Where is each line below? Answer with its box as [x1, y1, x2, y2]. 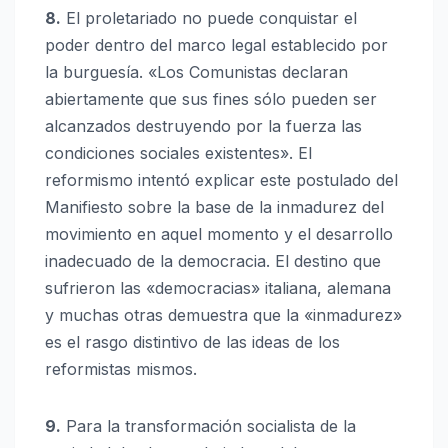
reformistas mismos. [45, 359, 197, 380]
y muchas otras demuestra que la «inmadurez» [45, 305, 402, 326]
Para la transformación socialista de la [61, 416, 356, 437]
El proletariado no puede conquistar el [61, 8, 357, 29]
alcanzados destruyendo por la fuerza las [45, 116, 362, 137]
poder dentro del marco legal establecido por [45, 35, 388, 56]
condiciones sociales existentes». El [45, 143, 312, 164]
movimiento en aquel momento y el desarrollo [45, 224, 393, 245]
